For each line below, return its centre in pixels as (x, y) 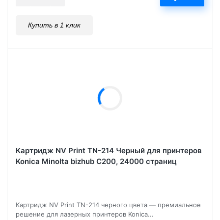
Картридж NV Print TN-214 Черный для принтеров (109, 151)
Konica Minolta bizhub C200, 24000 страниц (96, 162)
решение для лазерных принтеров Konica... (85, 214)
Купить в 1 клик (54, 25)
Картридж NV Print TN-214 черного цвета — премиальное (108, 205)
